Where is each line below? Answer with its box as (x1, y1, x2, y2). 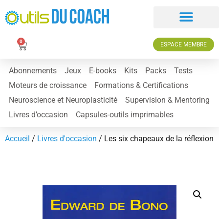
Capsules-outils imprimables (76, 109, 174, 119)
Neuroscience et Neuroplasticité (9, 95, 117, 105)
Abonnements (9, 66, 57, 75)
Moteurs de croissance (9, 80, 87, 90)
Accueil (5, 133, 30, 143)
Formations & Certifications (94, 80, 188, 90)
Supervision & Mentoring (125, 95, 210, 105)
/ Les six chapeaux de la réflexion (97, 133, 214, 143)
